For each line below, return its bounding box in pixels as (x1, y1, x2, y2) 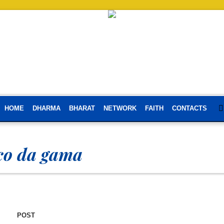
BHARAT (68, 104, 95, 112)
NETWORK (103, 104, 136, 112)
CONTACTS (171, 104, 207, 112)
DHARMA (32, 104, 60, 112)
